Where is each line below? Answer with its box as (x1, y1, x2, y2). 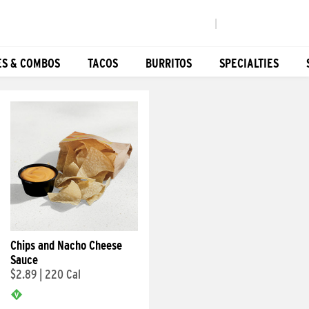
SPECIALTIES (219, 55, 279, 70)
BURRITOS (146, 55, 192, 70)
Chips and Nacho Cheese (10, 238, 122, 252)
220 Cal (45, 267, 81, 281)
